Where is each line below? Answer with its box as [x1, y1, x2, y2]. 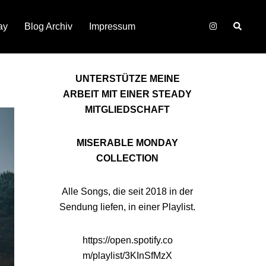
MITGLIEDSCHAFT [85, 104, 170, 115]
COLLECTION [96, 153, 159, 163]
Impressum [88, 21, 135, 31]
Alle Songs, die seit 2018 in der [62, 186, 194, 197]
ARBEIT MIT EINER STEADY [63, 89, 192, 99]
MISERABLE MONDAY [77, 138, 179, 148]
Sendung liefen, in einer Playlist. [59, 202, 196, 212]
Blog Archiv [24, 21, 72, 31]
